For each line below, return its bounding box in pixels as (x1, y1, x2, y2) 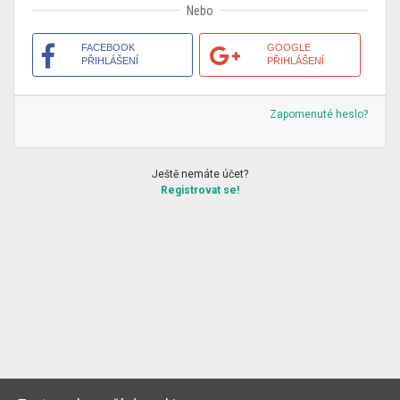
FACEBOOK (81, 42, 135, 53)
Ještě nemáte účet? (152, 168, 248, 180)
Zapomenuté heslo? (270, 108, 368, 121)
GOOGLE (267, 42, 312, 53)
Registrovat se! (161, 184, 239, 196)
